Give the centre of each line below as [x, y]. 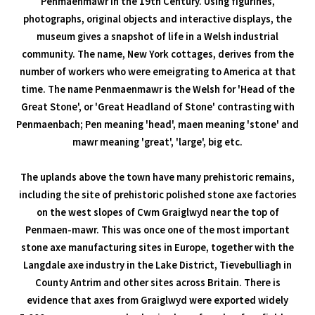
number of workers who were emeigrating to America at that [157, 71]
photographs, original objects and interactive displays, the [157, 19]
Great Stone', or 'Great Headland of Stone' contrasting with [157, 107]
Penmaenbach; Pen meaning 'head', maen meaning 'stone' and [157, 124]
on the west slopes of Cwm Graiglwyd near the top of [157, 212]
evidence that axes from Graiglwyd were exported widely [157, 300]
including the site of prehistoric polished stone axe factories [157, 194]
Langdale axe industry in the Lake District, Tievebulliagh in [157, 265]
